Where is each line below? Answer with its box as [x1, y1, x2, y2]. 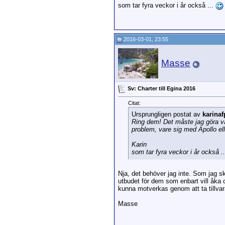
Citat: [128, 100, 141, 106]
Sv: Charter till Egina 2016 [128, 85, 195, 91]
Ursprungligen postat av [132, 110, 202, 119]
